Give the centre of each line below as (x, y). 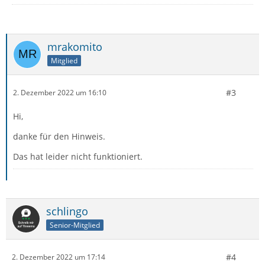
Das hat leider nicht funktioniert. (78, 156)
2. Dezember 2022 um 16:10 (60, 93)
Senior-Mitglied (75, 225)
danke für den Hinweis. (59, 136)
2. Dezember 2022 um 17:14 (59, 257)
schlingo (67, 211)
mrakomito (75, 46)
